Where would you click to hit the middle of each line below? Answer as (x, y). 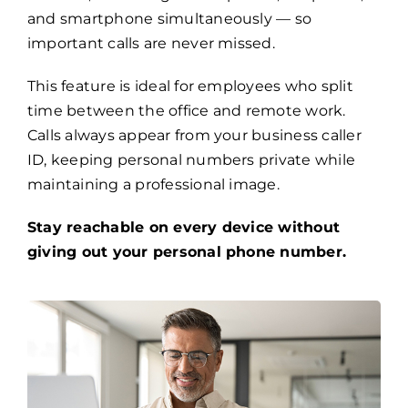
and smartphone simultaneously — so (169, 19)
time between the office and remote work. (186, 111)
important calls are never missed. (151, 44)
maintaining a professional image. (153, 185)
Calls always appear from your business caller (194, 136)
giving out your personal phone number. (187, 252)
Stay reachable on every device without (184, 228)
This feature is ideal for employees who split (190, 87)
